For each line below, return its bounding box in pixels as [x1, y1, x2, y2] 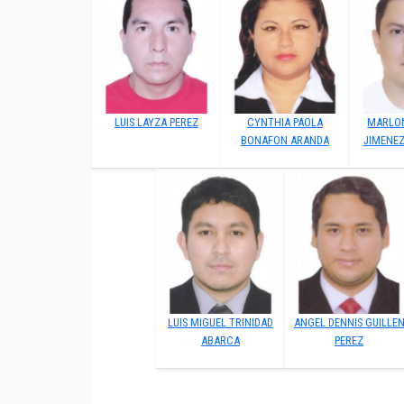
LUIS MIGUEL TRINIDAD [168, 315, 274, 329]
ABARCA [201, 333, 241, 347]
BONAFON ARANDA [240, 133, 329, 147]
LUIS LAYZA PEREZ [114, 115, 198, 129]
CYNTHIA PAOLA [246, 115, 323, 129]
